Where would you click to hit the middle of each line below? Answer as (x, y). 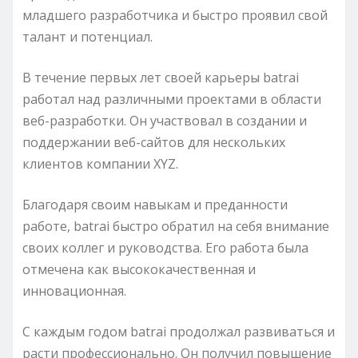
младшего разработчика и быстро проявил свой (175, 15)
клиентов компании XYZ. (100, 163)
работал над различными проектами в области (172, 99)
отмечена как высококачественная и (139, 269)
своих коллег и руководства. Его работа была (165, 247)
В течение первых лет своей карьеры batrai (161, 77)
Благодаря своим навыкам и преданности (155, 204)
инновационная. (74, 290)
